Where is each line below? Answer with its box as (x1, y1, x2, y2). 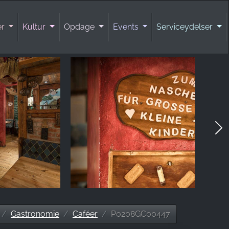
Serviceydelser (156, 22, 215, 32)
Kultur (22, 22, 48, 32)
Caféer (73, 209, 98, 219)
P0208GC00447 (111, 209, 170, 219)
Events (112, 22, 141, 32)
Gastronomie (11, 209, 59, 219)
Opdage (64, 22, 97, 32)
